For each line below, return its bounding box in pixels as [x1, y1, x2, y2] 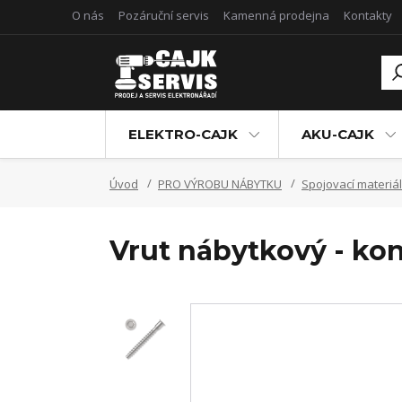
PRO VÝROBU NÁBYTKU [158, 176, 282, 192]
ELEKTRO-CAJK [128, 126, 238, 143]
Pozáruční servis [118, 7, 209, 23]
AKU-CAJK [301, 126, 374, 143]
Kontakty [344, 7, 392, 23]
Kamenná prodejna [223, 7, 329, 23]
